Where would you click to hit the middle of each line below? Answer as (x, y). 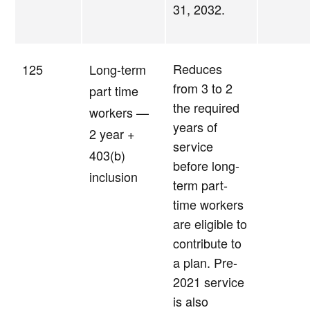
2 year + (112, 134)
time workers (208, 204)
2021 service (209, 282)
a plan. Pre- (205, 263)
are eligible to (210, 224)
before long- (206, 166)
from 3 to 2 (203, 88)
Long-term (118, 70)
